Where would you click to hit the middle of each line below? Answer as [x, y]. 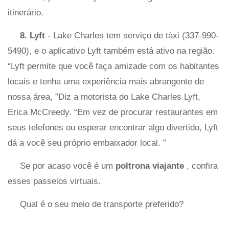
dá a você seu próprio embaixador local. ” [87, 143]
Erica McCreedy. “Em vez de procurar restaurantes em [113, 112]
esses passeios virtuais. [54, 181]
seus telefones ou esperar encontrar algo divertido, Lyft [113, 127]
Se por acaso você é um [68, 166]
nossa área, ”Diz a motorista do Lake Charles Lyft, [104, 97]
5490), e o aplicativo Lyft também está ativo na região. [111, 51]
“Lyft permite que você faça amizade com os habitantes [113, 66]
